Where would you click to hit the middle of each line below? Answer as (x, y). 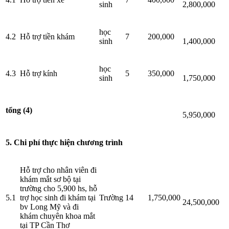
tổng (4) (19, 110)
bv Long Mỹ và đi (49, 207)
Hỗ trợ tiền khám (47, 37)
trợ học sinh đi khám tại (58, 198)
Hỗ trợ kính (39, 74)
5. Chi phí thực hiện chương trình (64, 143)
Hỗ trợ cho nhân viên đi (58, 170)
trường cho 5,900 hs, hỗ (59, 189)
